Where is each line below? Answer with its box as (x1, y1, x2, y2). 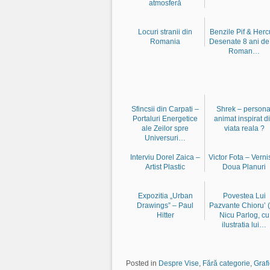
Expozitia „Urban (137, 191, 193, 200)
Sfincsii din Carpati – (131, 104, 199, 113)
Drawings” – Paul (137, 201, 193, 210)
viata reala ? (224, 124, 265, 133)
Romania (150, 37, 180, 46)
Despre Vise (159, 259, 199, 268)
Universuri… (145, 133, 186, 142)
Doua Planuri (222, 162, 266, 171)
